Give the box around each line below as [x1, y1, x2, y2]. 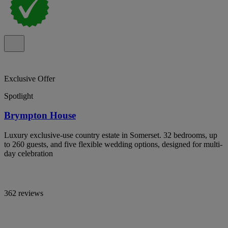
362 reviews [4, 189, 43, 197]
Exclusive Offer [4, 74, 55, 83]
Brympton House [4, 110, 76, 121]
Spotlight [4, 91, 33, 100]
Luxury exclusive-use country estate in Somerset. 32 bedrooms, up [4, 131, 217, 139]
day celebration [4, 149, 53, 158]
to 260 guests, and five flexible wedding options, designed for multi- [4, 140, 222, 149]
